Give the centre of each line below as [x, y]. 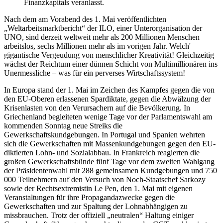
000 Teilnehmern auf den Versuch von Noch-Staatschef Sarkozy [105, 179]
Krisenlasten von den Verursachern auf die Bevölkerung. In [97, 108]
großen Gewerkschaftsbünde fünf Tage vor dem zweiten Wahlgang [109, 161]
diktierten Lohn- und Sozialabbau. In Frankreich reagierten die [102, 152]
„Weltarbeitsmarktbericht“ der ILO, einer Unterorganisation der [103, 28]
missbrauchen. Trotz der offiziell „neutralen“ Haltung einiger [99, 215]
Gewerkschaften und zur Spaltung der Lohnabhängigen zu [96, 206]
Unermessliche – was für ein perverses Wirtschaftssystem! [95, 73]
